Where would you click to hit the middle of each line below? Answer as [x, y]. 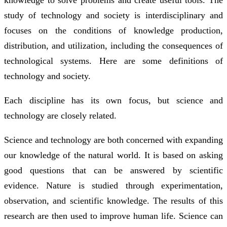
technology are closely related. [60, 115]
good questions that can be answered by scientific [113, 170]
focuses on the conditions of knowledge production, [113, 30]
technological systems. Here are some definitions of [113, 61]
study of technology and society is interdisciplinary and [113, 15]
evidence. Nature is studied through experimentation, [113, 185]
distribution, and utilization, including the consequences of [113, 45]
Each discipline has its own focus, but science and [113, 100]
